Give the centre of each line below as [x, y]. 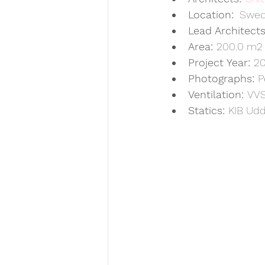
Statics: [208, 111]
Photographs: [223, 79]
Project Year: [221, 63]
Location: [211, 15]
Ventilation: [218, 95]
